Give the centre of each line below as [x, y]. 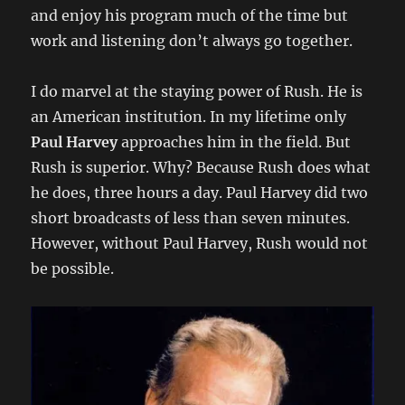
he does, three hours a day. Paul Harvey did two [200, 193]
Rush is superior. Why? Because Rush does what [201, 168]
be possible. [73, 269]
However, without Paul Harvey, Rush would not [200, 244]
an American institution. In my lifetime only [189, 117]
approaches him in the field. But [236, 142]
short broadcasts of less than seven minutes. [191, 218]
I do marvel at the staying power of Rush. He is [197, 92]
